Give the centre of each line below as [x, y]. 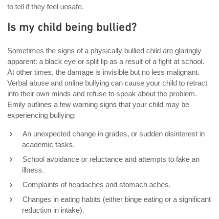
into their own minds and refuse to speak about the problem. [102, 93]
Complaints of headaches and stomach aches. [97, 184]
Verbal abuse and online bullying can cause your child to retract [107, 83]
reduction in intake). [53, 210]
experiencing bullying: [42, 115]
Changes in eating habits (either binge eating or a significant [117, 199]
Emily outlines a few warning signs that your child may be [98, 104]
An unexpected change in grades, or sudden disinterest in [114, 133]
